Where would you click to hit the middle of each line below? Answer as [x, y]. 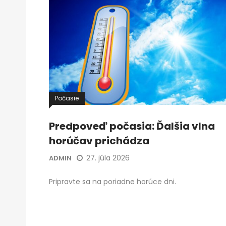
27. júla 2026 [108, 158]
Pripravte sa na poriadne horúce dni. [112, 182]
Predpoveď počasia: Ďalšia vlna [132, 126]
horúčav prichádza [99, 141]
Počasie [67, 98]
